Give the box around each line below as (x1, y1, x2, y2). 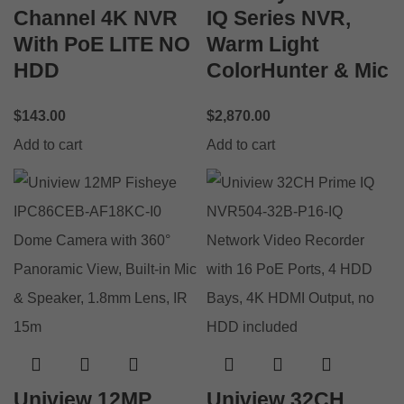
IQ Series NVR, (207, 5, 351, 30)
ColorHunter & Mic (207, 58, 389, 82)
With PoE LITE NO (14, 32, 190, 56)
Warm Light (207, 32, 319, 56)
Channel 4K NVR (14, 5, 178, 30)
